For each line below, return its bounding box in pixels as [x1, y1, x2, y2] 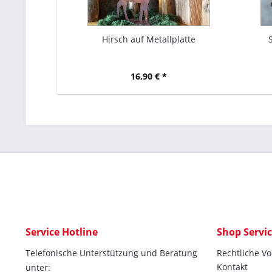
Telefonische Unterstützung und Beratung [25, 247, 197, 259]
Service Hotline [25, 225, 98, 239]
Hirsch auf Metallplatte [102, 33, 196, 45]
